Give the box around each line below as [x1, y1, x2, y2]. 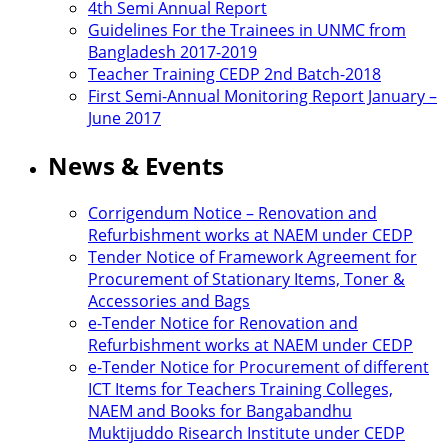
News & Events [48, 149, 224, 183]
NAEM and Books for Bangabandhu [88, 400, 352, 423]
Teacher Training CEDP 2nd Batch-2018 [88, 63, 381, 86]
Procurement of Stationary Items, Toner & [88, 268, 405, 291]
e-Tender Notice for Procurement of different [88, 356, 429, 379]
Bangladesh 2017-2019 [88, 41, 257, 64]
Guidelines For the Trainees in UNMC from [88, 19, 406, 42]
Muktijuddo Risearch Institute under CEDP [88, 422, 405, 445]
